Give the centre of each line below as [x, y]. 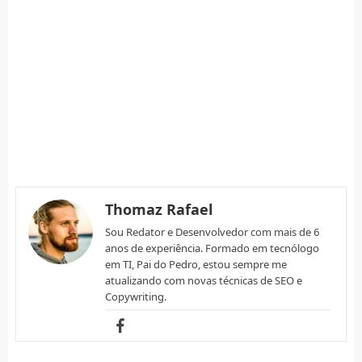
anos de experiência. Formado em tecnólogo [212, 248]
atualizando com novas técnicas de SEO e [203, 281]
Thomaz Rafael [158, 210]
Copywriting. [135, 297]
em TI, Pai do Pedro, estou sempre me [196, 265]
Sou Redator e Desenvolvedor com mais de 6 [212, 232]
